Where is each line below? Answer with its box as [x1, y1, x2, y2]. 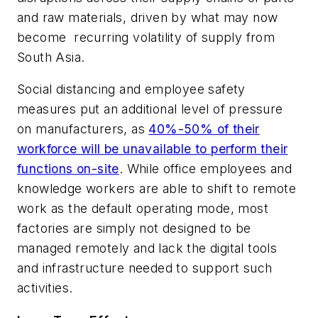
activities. [17, 280, 84, 296]
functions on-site [17, 161, 119, 177]
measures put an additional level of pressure [17, 102, 283, 117]
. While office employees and [119, 161, 292, 177]
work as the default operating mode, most [17, 201, 268, 216]
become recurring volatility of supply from [17, 29, 275, 45]
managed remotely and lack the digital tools [17, 241, 278, 256]
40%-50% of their [148, 121, 260, 137]
